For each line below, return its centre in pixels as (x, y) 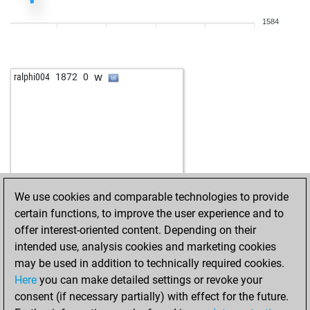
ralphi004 (32, 77)
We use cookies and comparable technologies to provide (152, 197)
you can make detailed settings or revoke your (149, 280)
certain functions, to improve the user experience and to (149, 213)
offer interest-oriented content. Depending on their (135, 230)
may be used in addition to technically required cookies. (149, 263)
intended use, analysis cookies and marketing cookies (145, 247)
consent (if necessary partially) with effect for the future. (152, 297)
